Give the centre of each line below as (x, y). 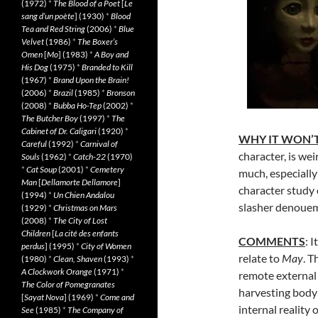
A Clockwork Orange (57, 272)
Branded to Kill (107, 67)
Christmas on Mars (85, 208)
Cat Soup (42, 169)
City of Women (106, 246)
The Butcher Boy (50, 118)
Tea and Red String (53, 29)
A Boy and (111, 54)
